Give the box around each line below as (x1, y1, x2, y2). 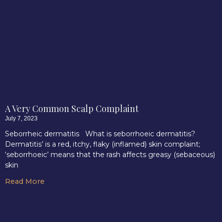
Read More (5, 177, 45, 186)
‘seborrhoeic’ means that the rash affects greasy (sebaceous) (5, 150, 215, 159)
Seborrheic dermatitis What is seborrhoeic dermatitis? (5, 129, 195, 138)
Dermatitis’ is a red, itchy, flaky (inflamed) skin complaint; (5, 140, 200, 149)
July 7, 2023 (5, 115, 38, 122)
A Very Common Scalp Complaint (5, 103, 139, 114)
